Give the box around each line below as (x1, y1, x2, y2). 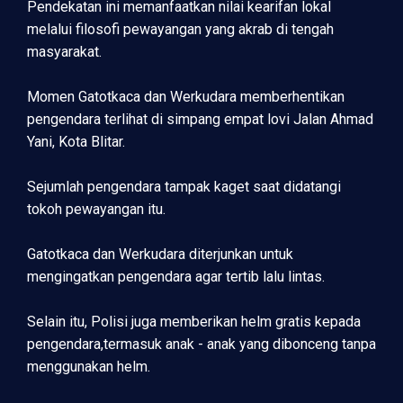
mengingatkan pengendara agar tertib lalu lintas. (27, 268, 325, 285)
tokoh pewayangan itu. (27, 201, 166, 218)
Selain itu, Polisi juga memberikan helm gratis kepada (27, 313, 361, 330)
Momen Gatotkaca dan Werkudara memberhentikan (27, 88, 345, 105)
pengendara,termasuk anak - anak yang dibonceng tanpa (27, 336, 376, 353)
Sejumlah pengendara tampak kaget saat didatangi (27, 178, 341, 195)
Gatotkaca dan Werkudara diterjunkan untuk (27, 246, 293, 263)
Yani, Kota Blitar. (27, 133, 129, 150)
